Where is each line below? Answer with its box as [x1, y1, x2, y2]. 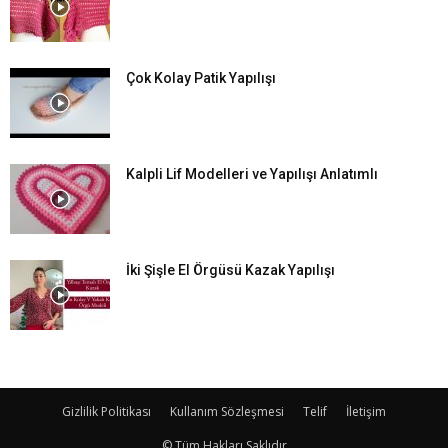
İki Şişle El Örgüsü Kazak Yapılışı [126, 261, 335, 278]
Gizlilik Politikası [62, 402, 151, 420]
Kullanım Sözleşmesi [170, 402, 284, 420]
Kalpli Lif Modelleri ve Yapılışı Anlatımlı [126, 165, 378, 182]
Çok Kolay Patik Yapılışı [126, 69, 276, 86]
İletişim [346, 402, 386, 420]
